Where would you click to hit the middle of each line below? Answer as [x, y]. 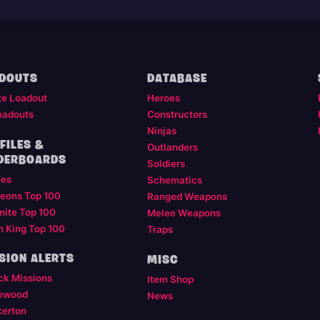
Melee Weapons [184, 213]
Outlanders [172, 147]
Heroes [163, 98]
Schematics [174, 180]
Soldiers [166, 164]
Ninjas [161, 131]
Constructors [177, 115]
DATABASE [177, 79]
